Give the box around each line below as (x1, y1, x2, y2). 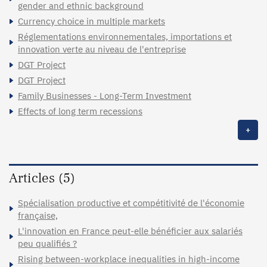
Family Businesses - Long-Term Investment (18, 89, 191, 101)
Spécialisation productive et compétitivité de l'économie (18, 197, 244, 209)
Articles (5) (9, 169, 75, 187)
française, (18, 209, 58, 221)
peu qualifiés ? (18, 237, 77, 249)
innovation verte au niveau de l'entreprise (18, 43, 186, 55)
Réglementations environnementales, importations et (18, 30, 232, 42)
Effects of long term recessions (18, 105, 142, 117)
